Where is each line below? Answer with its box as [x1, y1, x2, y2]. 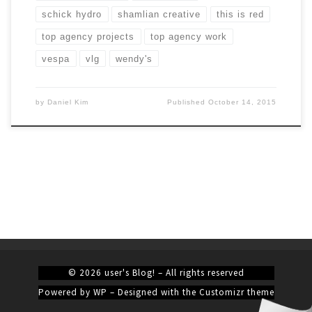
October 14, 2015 [208, 98, 277, 107]
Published [167, 98, 209, 107]
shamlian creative [118, 9, 201, 20]
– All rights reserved [155, 267, 244, 279]
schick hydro [42, 9, 102, 20]
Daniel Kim [47, 98, 88, 107]
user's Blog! [104, 267, 155, 279]
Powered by [38, 286, 93, 298]
